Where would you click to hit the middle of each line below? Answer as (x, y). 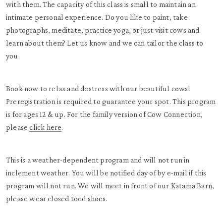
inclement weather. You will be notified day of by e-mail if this (106, 173)
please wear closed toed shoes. (57, 198)
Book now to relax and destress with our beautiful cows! (98, 88)
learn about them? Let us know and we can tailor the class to (105, 43)
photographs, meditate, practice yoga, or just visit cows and (103, 30)
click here (46, 127)
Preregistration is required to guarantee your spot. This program (111, 101)
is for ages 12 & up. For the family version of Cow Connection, (104, 114)
